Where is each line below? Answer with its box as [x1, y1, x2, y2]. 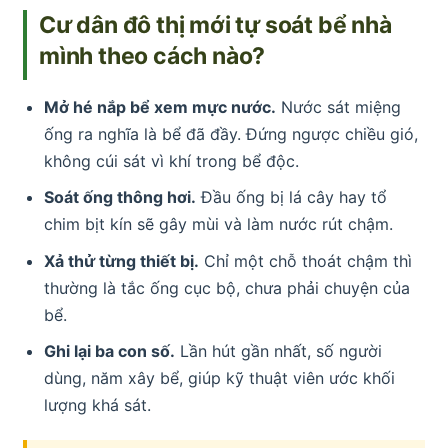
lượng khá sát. [43, 395, 151, 416]
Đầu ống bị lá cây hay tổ [195, 187, 387, 208]
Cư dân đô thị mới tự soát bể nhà [39, 10, 392, 39]
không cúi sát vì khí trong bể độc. [43, 150, 299, 171]
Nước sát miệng [275, 96, 401, 117]
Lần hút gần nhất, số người [174, 341, 382, 362]
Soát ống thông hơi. [43, 187, 196, 208]
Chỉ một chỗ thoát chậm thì [198, 250, 412, 271]
